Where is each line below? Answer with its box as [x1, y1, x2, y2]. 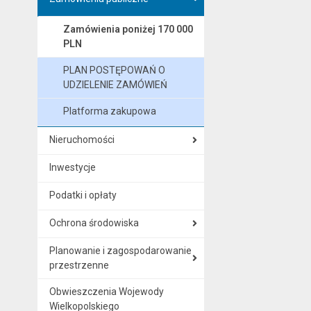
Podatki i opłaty [49, 189, 117, 201]
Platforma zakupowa [62, 105, 156, 117]
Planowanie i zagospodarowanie [49, 244, 192, 256]
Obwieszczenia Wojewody [49, 285, 164, 297]
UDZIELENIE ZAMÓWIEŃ [62, 78, 167, 90]
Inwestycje [49, 161, 96, 173]
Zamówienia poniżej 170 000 [62, 23, 193, 35]
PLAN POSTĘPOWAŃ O [62, 64, 165, 76]
